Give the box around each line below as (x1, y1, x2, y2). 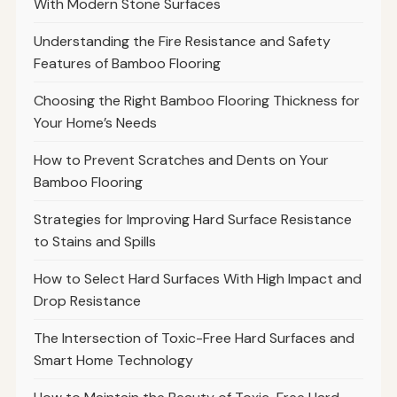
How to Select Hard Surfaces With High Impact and (33, 269, 362, 289)
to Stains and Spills (33, 232, 156, 252)
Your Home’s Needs (33, 113, 157, 133)
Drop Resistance (33, 292, 141, 311)
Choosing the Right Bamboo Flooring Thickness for (33, 91, 360, 111)
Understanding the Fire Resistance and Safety (33, 32, 331, 51)
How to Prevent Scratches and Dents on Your (33, 151, 329, 170)
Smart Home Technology (33, 351, 193, 370)
